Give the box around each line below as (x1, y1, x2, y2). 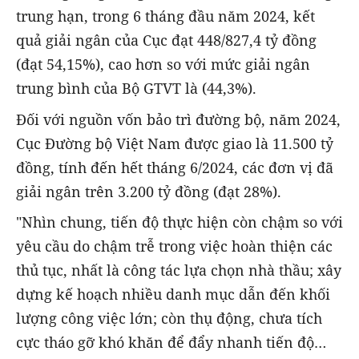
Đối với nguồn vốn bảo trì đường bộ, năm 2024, (16, 109, 341, 129)
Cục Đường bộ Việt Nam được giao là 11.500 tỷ (16, 133, 333, 153)
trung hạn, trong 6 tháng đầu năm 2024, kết (16, 6, 315, 26)
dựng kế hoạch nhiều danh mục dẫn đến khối (16, 284, 330, 304)
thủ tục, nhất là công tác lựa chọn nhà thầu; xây (16, 260, 341, 280)
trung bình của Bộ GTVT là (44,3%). (16, 79, 260, 99)
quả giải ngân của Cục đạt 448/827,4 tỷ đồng (16, 30, 317, 50)
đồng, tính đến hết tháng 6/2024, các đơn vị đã (16, 157, 333, 177)
